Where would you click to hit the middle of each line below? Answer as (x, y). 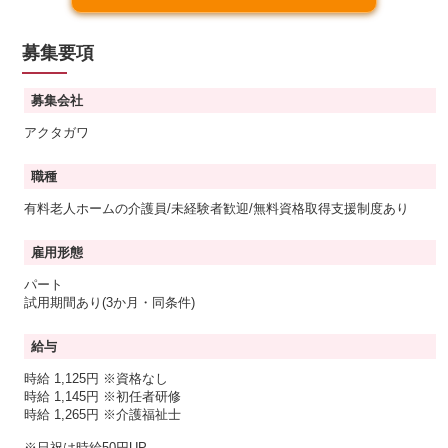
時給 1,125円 (64, 378)
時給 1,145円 (64, 396)
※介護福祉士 (142, 414)
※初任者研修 (142, 396)
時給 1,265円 (64, 414)
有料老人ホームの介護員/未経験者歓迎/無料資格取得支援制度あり (217, 208)
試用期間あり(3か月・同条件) (110, 302)
